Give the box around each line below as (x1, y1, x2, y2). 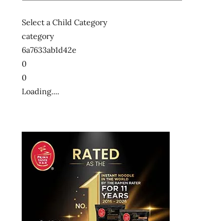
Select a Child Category (22, 17, 107, 27)
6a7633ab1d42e (22, 44, 76, 55)
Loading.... (22, 86, 59, 96)
